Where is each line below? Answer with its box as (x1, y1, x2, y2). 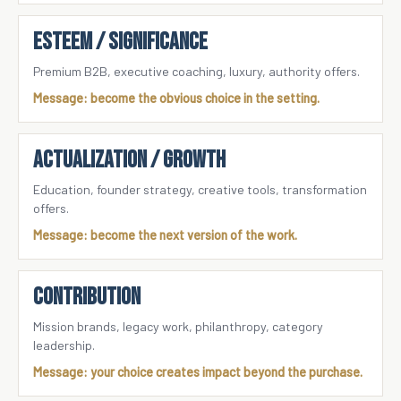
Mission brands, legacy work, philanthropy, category (33, 318, 323, 334)
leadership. (33, 337, 95, 353)
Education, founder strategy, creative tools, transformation (33, 181, 367, 197)
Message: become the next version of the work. (33, 226, 297, 243)
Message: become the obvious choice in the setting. (33, 90, 320, 106)
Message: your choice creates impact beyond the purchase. (33, 363, 363, 380)
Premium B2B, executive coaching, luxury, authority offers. (33, 63, 360, 79)
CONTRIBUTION (33, 282, 141, 311)
